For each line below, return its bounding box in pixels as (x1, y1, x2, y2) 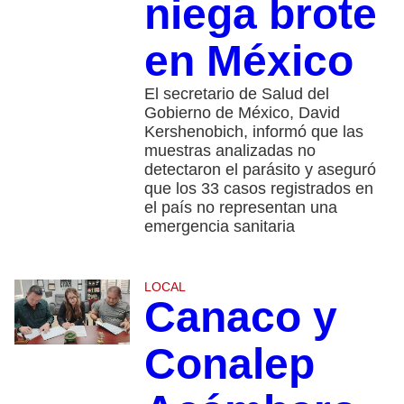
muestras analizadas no (143, 142, 316, 161)
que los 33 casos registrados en (143, 179, 373, 198)
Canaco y (143, 293, 337, 342)
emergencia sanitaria (143, 217, 295, 236)
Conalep (143, 340, 315, 389)
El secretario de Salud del (143, 85, 329, 104)
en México (143, 37, 353, 86)
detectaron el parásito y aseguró (143, 161, 376, 179)
